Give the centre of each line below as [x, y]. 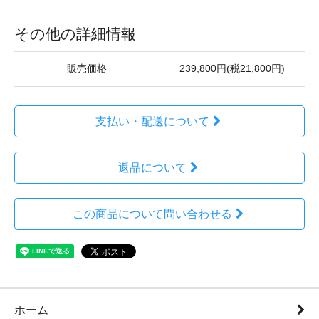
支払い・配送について [152, 121]
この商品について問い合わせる [152, 214]
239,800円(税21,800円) [232, 69]
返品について [152, 168]
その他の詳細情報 [75, 34]
